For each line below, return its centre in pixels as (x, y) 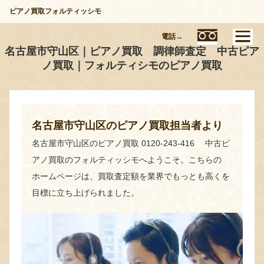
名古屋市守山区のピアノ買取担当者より (127, 126)
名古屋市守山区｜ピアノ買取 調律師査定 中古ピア (132, 51)
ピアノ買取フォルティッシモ (55, 11)
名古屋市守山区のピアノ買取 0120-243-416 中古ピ (131, 143)
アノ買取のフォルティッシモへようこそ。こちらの (127, 160)
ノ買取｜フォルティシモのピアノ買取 (132, 65)
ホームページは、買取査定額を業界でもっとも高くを (131, 176)
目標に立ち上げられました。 (85, 193)
